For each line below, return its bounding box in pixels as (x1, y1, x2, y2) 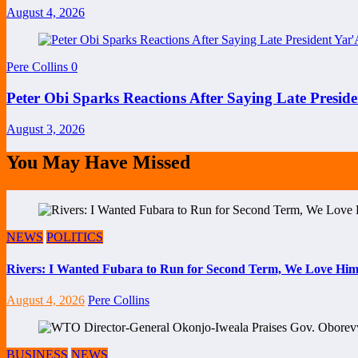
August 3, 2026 (6, 121, 85, 136)
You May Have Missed (6, 152, 190, 173)
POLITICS (46, 230, 103, 245)
